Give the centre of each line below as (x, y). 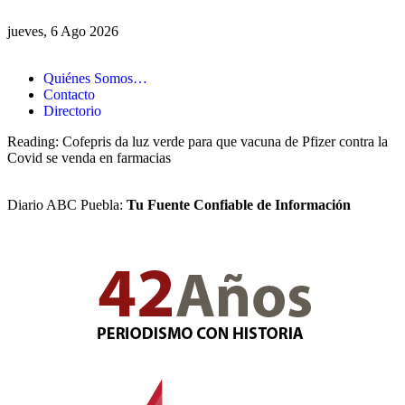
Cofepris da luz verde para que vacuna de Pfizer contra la (225, 141)
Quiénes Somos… (95, 78)
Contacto (69, 94)
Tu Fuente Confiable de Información (239, 205)
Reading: (33, 141)
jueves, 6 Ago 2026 (63, 31)
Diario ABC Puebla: (67, 205)
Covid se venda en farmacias (89, 158)
